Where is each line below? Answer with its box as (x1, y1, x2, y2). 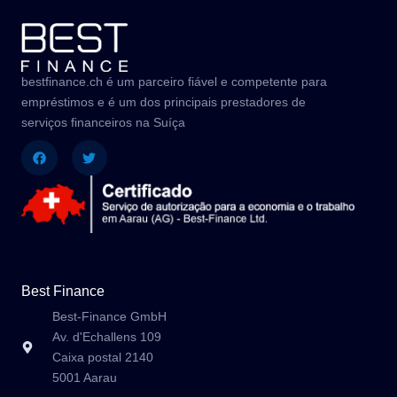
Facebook (37, 137, 96, 153)
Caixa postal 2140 (51, 349, 153, 364)
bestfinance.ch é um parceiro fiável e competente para (21, 74, 327, 89)
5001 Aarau (51, 370, 117, 385)
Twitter (88, 137, 127, 153)
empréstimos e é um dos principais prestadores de (21, 94, 306, 109)
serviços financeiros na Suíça (21, 114, 185, 129)
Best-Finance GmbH (51, 308, 167, 323)
